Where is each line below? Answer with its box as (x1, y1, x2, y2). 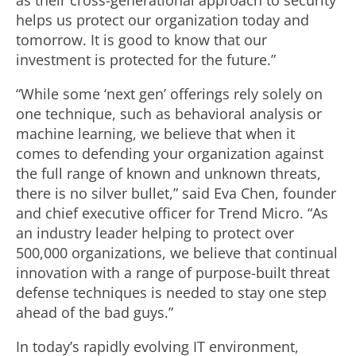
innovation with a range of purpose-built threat (16, 263, 330, 282)
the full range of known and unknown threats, (16, 164, 321, 183)
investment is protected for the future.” (16, 50, 276, 69)
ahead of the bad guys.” (16, 303, 173, 322)
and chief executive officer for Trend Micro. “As (16, 203, 328, 222)
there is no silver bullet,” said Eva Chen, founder (16, 184, 336, 203)
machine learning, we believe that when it (16, 124, 295, 143)
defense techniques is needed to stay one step (16, 283, 327, 302)
